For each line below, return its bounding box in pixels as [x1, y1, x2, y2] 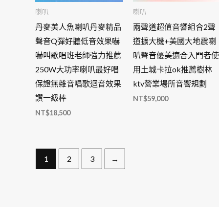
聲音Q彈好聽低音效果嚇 [35, 36, 120, 46]
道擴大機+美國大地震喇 [132, 36, 216, 46]
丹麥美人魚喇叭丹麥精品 [35, 22, 121, 32]
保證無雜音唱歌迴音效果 [35, 79, 121, 88]
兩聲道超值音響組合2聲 [132, 22, 216, 32]
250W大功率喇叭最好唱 [35, 65, 119, 74]
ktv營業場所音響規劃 [132, 79, 207, 88]
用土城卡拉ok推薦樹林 [132, 65, 212, 74]
